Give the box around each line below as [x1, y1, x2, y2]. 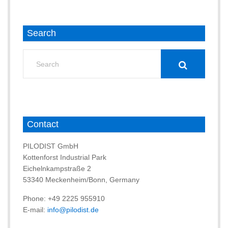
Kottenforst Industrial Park [23, 153, 106, 162]
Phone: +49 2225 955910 [23, 194, 105, 203]
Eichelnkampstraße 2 [23, 164, 91, 173]
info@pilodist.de [47, 206, 99, 214]
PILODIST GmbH [23, 142, 78, 151]
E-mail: [23, 206, 47, 214]
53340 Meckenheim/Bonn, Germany [23, 176, 139, 184]
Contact [27, 119, 59, 130]
